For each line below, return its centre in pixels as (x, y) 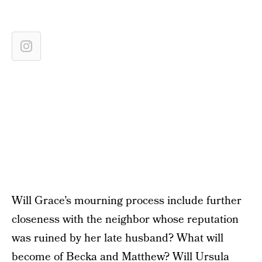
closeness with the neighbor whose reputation (125, 220)
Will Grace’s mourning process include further (127, 201)
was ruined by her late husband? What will (118, 238)
